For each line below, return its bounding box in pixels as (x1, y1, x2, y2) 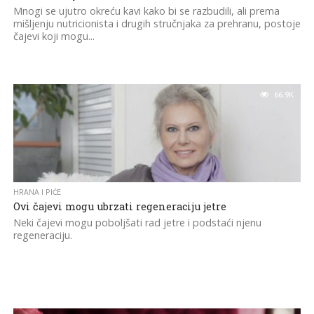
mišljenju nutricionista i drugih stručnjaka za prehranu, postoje (13, 17, 301, 30)
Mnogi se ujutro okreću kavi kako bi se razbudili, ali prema (13, 4, 280, 18)
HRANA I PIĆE (13, 186, 61, 198)
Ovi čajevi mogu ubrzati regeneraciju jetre (13, 200, 226, 213)
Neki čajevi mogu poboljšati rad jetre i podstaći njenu (13, 216, 261, 229)
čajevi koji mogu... (13, 29, 95, 43)
